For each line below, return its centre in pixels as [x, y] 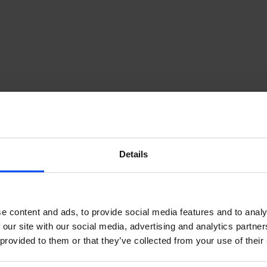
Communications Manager [87, 122]
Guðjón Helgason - [65, 108]
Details [133, 154]
